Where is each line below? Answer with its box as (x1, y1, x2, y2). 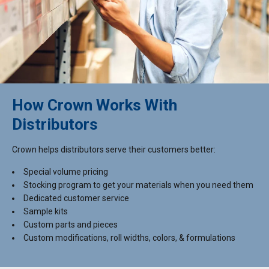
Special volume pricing (23, 166, 108, 177)
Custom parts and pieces (23, 219, 118, 229)
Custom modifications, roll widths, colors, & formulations (23, 232, 235, 243)
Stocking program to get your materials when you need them (23, 180, 253, 190)
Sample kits (23, 206, 68, 216)
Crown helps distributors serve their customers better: (12, 144, 216, 154)
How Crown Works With (12, 95, 177, 114)
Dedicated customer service (23, 193, 129, 203)
